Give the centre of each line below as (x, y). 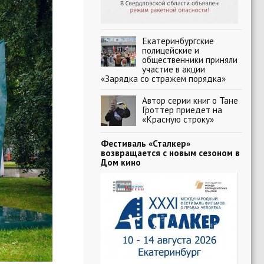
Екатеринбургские (178, 41)
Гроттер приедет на (182, 110)
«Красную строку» (178, 119)
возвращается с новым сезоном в (170, 153)
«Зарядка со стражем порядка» (163, 78)
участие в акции (174, 69)
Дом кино (121, 162)
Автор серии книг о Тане (190, 100)
